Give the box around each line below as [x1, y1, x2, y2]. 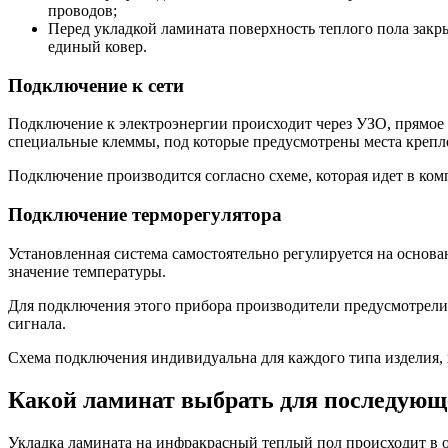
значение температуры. [8, 262, 166, 280]
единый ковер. [48, 38, 147, 55]
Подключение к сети [8, 74, 184, 96]
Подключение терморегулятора [8, 204, 282, 226]
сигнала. [8, 314, 66, 332]
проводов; [48, 2, 117, 19]
